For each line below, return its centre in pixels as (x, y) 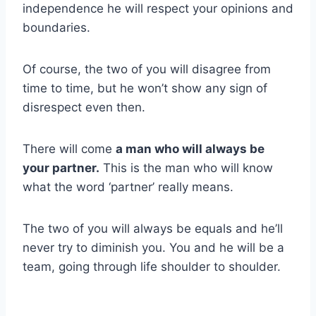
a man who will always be (190, 148)
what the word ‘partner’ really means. (128, 187)
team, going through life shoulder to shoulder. (152, 266)
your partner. (61, 168)
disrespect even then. (84, 107)
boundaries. (56, 27)
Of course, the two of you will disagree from (147, 69)
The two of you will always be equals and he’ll (153, 228)
